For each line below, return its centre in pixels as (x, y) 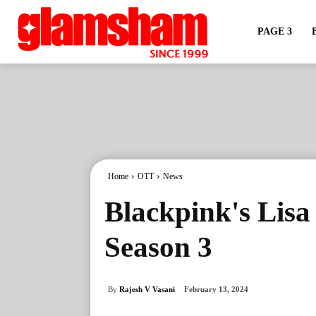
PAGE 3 (274, 31)
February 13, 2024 (216, 290)
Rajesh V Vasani (147, 289)
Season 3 (158, 247)
